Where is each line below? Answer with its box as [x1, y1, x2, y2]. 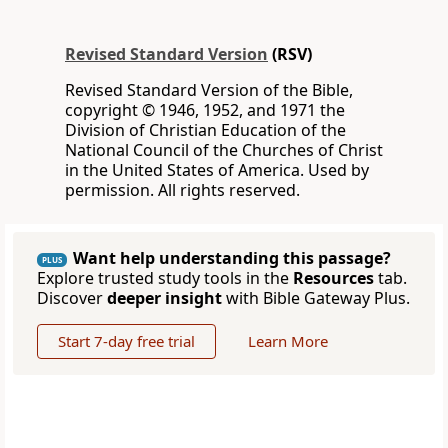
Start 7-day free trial [58, 331, 195, 352]
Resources [293, 267, 374, 290]
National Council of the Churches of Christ [65, 139, 383, 162]
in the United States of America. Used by [65, 159, 369, 182]
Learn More [248, 331, 328, 352]
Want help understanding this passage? [73, 247, 391, 270]
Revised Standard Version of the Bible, [65, 79, 353, 102]
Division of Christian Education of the [65, 119, 346, 142]
